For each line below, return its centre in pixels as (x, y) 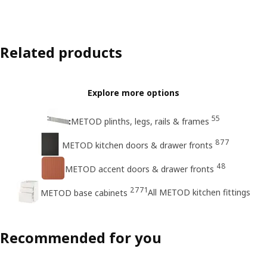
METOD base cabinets (84, 193)
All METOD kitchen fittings (199, 192)
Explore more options (133, 93)
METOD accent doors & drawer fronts (139, 169)
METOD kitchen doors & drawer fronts (137, 145)
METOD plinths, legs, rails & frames (140, 121)
